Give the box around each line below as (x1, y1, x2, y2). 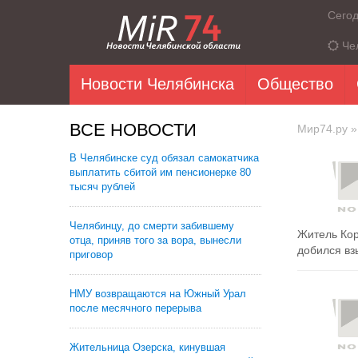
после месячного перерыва (70, 302, 201, 314)
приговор (70, 249, 113, 261)
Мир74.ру (297, 122, 348, 135)
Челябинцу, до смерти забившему (70, 220, 234, 232)
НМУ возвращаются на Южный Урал (70, 288, 246, 300)
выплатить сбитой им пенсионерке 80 (70, 166, 251, 178)
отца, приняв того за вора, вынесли (70, 234, 241, 246)
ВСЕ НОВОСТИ (70, 120, 197, 140)
